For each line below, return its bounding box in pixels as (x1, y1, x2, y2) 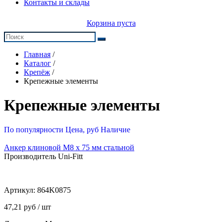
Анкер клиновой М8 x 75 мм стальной (4, 143, 134, 152)
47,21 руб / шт (4, 202, 51, 211)
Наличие (101, 125, 130, 134)
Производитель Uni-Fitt (4, 152, 83, 161)
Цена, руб (65, 125, 99, 134)
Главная (24, 50, 51, 58)
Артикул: (4, 185, 37, 194)
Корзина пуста (86, 19, 136, 27)
